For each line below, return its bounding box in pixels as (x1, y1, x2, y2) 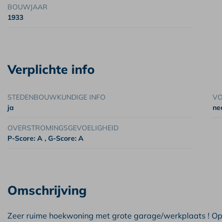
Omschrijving (7, 182, 87, 198)
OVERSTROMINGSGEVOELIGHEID (7, 123, 118, 132)
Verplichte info (7, 61, 95, 77)
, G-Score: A (45, 134, 84, 143)
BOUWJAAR (7, 2, 48, 11)
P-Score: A (7, 134, 45, 143)
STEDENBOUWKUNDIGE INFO (7, 93, 106, 102)
